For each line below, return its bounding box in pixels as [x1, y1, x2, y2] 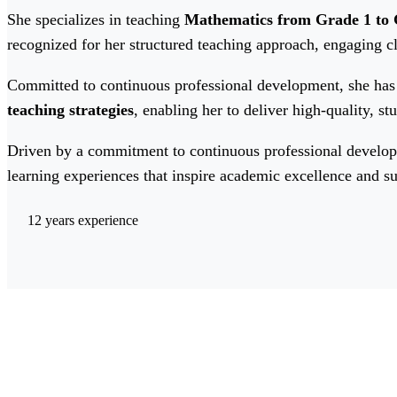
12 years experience [27, 212, 138, 228]
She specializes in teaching [7, 11, 184, 29]
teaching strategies [7, 101, 134, 120]
